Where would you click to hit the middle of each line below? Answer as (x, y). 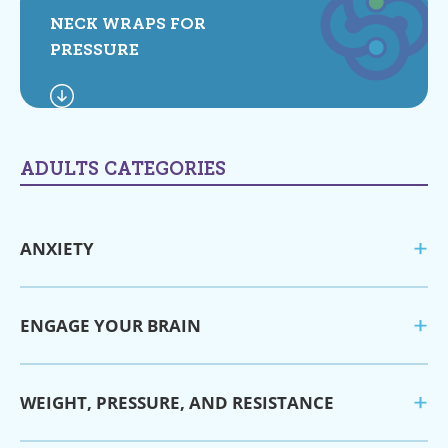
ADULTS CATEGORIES (123, 170)
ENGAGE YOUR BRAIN (110, 325)
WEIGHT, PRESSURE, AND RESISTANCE (177, 402)
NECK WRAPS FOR (128, 24)
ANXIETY (57, 248)
